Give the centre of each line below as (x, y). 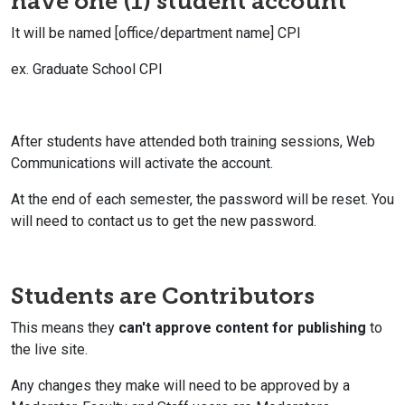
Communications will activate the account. (142, 163)
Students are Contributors (163, 296)
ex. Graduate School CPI (87, 69)
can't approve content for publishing (242, 327)
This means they (65, 327)
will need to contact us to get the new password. (164, 221)
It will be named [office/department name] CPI (156, 33)
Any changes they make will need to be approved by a (180, 385)
